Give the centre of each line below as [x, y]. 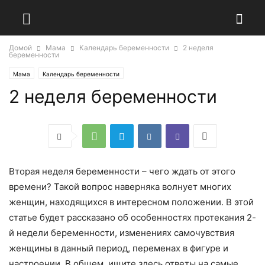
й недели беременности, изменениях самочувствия [122, 233]
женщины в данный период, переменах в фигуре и [119, 248]
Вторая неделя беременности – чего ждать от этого [122, 171]
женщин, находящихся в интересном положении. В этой [131, 202]
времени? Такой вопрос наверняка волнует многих [120, 187]
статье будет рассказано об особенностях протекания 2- [132, 217]
